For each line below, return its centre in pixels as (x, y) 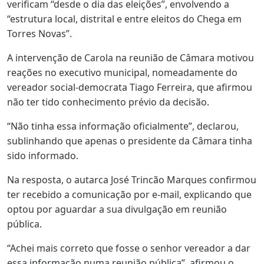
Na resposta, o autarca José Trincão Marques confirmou (132, 179)
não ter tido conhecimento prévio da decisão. (108, 102)
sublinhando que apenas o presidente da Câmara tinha (130, 141)
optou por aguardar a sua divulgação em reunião (117, 209)
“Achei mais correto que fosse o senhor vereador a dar (129, 248)
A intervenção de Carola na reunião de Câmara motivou (131, 57)
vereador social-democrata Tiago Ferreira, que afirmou (130, 87)
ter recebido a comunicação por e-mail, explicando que (129, 194)
